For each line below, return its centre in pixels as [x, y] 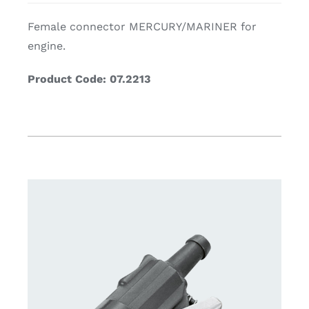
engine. [46, 46]
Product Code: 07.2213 [89, 79]
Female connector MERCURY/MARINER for [142, 27]
